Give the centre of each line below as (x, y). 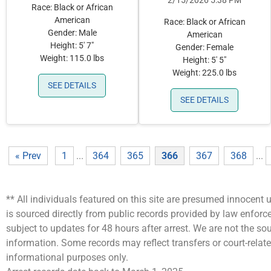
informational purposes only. (67, 258)
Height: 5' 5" (205, 60)
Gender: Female (205, 48)
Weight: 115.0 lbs (72, 59)
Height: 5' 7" (72, 46)
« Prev (28, 156)
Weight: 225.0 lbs (205, 73)
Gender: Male (72, 33)
